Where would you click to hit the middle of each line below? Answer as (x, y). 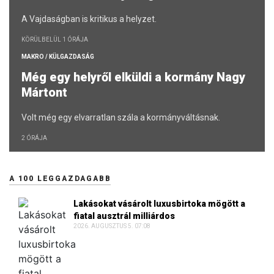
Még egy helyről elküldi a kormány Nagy (133, 77)
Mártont (46, 93)
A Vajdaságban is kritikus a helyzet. (89, 19)
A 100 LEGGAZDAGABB (60, 179)
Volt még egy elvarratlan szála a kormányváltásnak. (121, 118)
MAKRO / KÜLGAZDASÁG (58, 57)
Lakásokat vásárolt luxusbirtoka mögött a (159, 204)
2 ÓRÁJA (34, 138)
